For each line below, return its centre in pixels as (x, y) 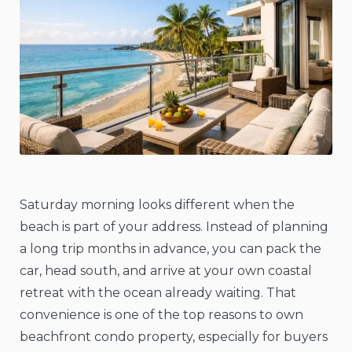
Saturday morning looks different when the (157, 205)
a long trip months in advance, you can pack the (170, 249)
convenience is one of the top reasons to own (161, 315)
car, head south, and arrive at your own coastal (166, 271)
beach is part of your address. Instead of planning (174, 227)
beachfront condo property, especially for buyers (174, 337)
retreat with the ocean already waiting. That (158, 293)
